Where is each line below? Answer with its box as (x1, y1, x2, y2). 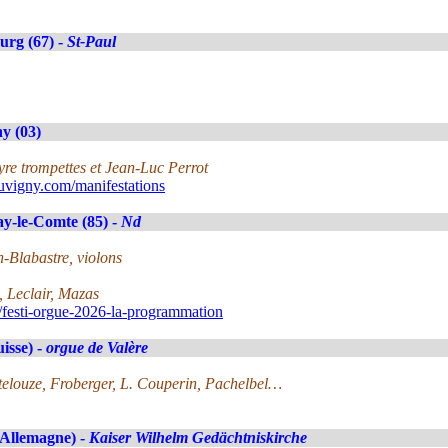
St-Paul (67, 33, 116, 50)
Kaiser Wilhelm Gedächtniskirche (89, 429, 307, 446)
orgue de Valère (46, 339, 148, 356)
